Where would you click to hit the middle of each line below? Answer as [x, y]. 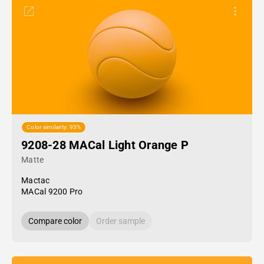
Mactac [36, 180]
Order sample [121, 221]
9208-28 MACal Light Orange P [105, 145]
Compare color [55, 221]
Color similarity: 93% [54, 127]
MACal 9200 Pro [52, 192]
